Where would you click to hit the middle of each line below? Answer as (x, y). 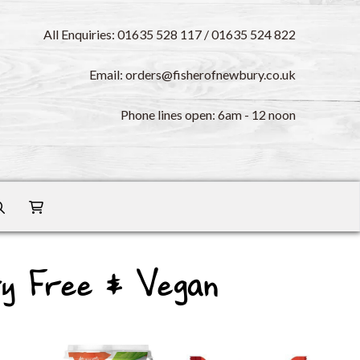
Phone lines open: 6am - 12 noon (208, 114)
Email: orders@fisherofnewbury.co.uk (192, 74)
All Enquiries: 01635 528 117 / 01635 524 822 (169, 34)
